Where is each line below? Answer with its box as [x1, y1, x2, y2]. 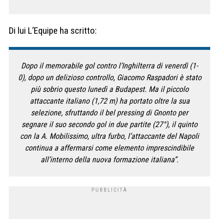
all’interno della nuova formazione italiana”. [41, 155, 178, 165]
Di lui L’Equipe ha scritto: [9, 25, 97, 37]
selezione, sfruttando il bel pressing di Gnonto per [31, 108, 188, 118]
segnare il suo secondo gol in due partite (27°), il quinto [22, 120, 197, 130]
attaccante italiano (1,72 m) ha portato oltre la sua [29, 96, 190, 106]
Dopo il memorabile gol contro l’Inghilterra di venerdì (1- [21, 61, 198, 71]
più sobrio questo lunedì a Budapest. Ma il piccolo [30, 85, 189, 94]
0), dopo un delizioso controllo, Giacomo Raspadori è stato [18, 73, 201, 83]
